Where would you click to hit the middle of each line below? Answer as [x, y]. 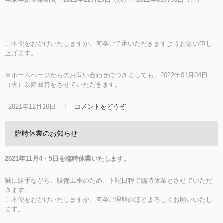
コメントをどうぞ [100, 106]
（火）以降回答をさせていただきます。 [63, 84]
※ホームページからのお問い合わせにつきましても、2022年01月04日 [106, 75]
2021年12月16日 [32, 106]
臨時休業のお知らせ [46, 133]
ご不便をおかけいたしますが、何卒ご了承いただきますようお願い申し [109, 44]
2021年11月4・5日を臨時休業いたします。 [67, 159]
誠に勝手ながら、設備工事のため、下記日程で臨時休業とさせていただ [109, 180]
